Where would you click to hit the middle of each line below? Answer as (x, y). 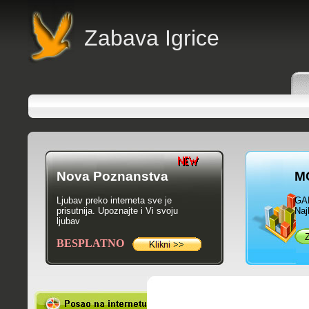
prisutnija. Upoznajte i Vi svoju (117, 211)
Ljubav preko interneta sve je (114, 200)
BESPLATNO (90, 243)
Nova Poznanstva (112, 176)
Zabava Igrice (151, 38)
